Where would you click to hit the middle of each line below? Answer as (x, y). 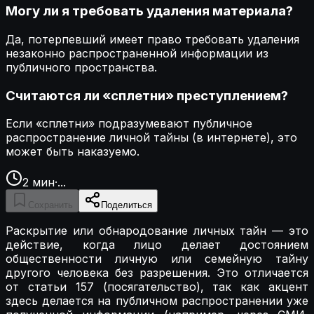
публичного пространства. (81, 67)
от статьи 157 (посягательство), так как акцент (157, 287)
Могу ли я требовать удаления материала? (149, 11)
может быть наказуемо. (73, 152)
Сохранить (50, 205)
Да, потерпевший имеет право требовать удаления (152, 39)
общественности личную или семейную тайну (157, 259)
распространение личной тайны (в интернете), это (151, 138)
